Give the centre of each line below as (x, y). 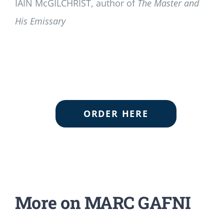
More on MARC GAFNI (103, 202)
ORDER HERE (116, 113)
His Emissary (40, 21)
